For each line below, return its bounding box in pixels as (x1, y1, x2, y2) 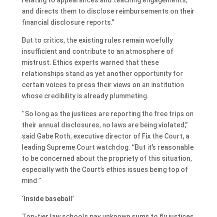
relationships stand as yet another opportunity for (21, 69, 183, 77)
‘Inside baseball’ (21, 194, 74, 202)
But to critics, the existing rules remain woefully (21, 36, 173, 44)
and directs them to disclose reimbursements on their (21, 7, 195, 15)
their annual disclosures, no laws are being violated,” (21, 121, 188, 129)
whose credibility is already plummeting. (21, 92, 149, 100)
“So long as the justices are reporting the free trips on (21, 109, 194, 118)
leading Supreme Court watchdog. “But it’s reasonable (21, 143, 194, 151)
